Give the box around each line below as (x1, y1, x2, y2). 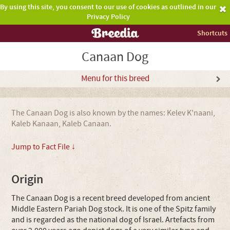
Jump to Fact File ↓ (11, 142, 76, 152)
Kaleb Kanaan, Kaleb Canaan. (11, 119, 112, 129)
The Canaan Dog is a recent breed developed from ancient (11, 193, 210, 203)
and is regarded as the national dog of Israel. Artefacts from (11, 215, 215, 225)
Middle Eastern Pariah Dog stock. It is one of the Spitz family (11, 204, 216, 214)
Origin (11, 171, 44, 188)
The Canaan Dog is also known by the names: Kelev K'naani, (11, 108, 216, 118)
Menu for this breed (81, 73, 149, 84)
